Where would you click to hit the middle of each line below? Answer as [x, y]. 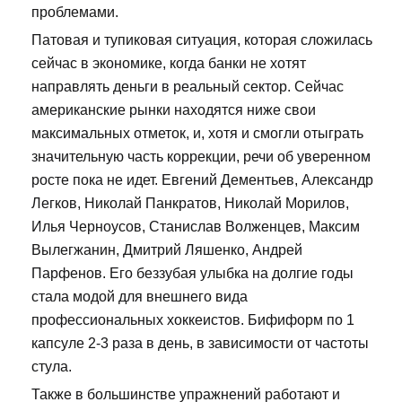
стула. [52, 367]
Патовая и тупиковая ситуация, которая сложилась [202, 40]
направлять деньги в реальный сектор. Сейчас [188, 87]
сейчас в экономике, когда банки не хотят [169, 64]
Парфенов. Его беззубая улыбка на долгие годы [192, 274]
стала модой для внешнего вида [140, 297]
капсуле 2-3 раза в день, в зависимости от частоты [200, 344]
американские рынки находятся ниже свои [174, 110]
